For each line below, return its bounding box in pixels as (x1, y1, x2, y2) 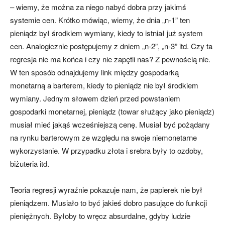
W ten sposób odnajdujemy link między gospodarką (10, 67, 179, 78)
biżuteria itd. (10, 158, 49, 169)
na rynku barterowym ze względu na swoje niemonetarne (10, 132, 197, 143)
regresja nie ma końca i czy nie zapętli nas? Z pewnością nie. (10, 54, 210, 65)
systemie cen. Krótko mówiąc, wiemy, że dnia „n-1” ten (10, 15, 190, 26)
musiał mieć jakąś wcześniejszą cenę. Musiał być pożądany (10, 119, 210, 130)
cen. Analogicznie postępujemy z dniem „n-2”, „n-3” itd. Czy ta (10, 41, 212, 52)
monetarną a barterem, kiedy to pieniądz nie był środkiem (10, 80, 198, 91)
